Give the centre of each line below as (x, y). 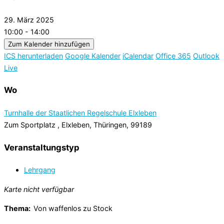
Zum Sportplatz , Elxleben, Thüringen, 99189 (78, 125)
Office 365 (173, 55)
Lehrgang (40, 170)
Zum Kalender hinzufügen (49, 44)
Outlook (206, 55)
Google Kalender (93, 55)
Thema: (19, 208)
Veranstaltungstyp (42, 147)
